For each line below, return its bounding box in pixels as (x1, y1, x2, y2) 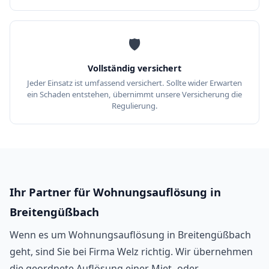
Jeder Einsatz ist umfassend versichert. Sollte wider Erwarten (27, 77, 242, 89)
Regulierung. (111, 100, 158, 112)
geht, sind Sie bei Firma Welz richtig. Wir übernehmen (10, 244, 253, 258)
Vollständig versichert (88, 62, 181, 74)
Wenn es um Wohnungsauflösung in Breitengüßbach (10, 228, 251, 241)
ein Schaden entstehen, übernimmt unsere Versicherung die (27, 89, 242, 100)
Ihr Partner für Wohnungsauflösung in (10, 184, 221, 199)
